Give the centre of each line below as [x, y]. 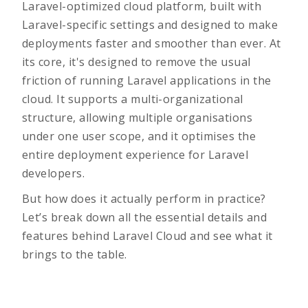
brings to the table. [75, 254]
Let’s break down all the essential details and [145, 217]
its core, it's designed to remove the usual [136, 62]
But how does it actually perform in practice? [144, 199]
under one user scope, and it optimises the [139, 136]
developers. [55, 173]
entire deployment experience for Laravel [135, 155]
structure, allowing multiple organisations [137, 118]
